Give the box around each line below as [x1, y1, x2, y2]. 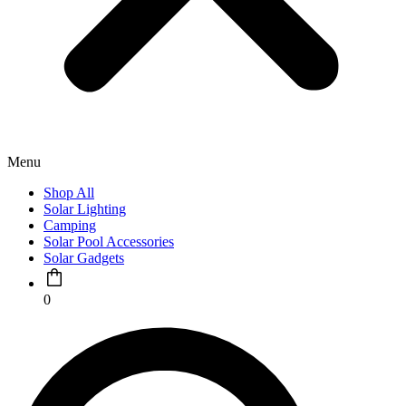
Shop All [43, 185, 94, 200]
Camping [43, 217, 96, 233]
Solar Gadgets [43, 250, 124, 266]
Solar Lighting [43, 201, 126, 217]
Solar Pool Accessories [43, 234, 174, 249]
